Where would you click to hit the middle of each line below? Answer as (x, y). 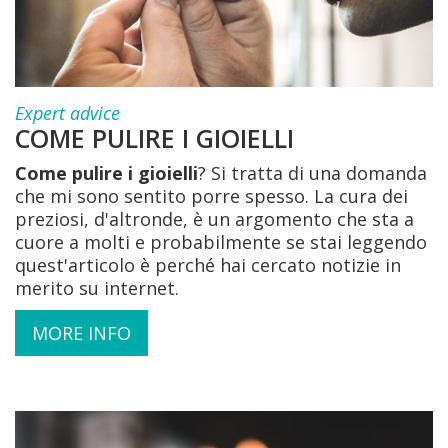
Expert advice (67, 113)
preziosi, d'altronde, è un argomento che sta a (214, 219)
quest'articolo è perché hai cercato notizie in (208, 265)
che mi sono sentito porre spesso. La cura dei (211, 196)
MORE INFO (81, 333)
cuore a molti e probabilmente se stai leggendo (221, 242)
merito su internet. (97, 288)
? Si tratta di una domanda (312, 173)
